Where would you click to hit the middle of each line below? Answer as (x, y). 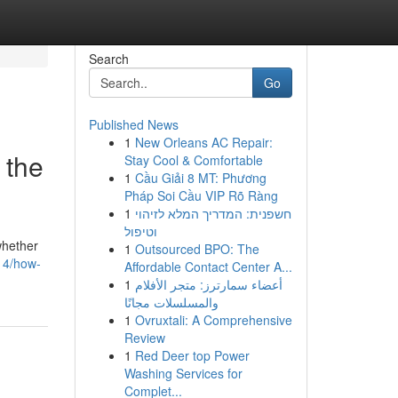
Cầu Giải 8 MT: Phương (200, 178)
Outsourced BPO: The (197, 249)
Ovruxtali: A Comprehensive (213, 320)
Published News (133, 124)
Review (144, 338)
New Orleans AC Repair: (203, 142)
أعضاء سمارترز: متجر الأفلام (208, 284)
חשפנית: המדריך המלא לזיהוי (213, 213)
